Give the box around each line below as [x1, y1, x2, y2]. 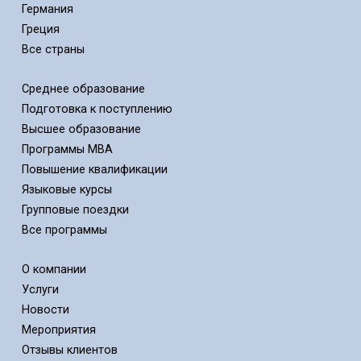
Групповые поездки [21, 203, 129, 218]
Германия [21, 2, 73, 17]
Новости [21, 303, 69, 317]
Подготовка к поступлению [21, 102, 172, 117]
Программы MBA [21, 143, 113, 157]
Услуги [21, 283, 59, 297]
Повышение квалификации [21, 163, 168, 177]
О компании [21, 263, 86, 277]
